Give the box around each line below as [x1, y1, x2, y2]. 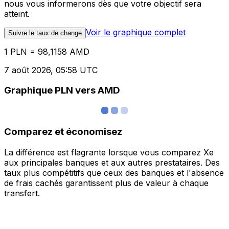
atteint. [4, 8, 30, 19]
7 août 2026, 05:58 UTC [4, 64, 98, 75]
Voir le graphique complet [86, 27, 186, 37]
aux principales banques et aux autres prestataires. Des [4, 157, 220, 168]
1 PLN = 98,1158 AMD [4, 46, 89, 57]
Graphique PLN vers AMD [4, 84, 120, 97]
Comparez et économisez [4, 125, 122, 138]
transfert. [4, 188, 40, 198]
